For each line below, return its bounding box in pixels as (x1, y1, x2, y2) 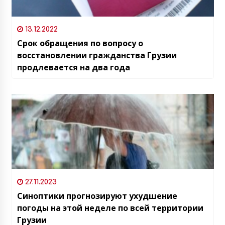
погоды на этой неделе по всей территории (17, 202, 203, 214)
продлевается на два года (17, 62, 130, 73)
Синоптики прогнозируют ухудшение (17, 190, 177, 202)
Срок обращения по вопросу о (17, 38, 143, 49)
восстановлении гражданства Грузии (17, 50, 177, 61)
